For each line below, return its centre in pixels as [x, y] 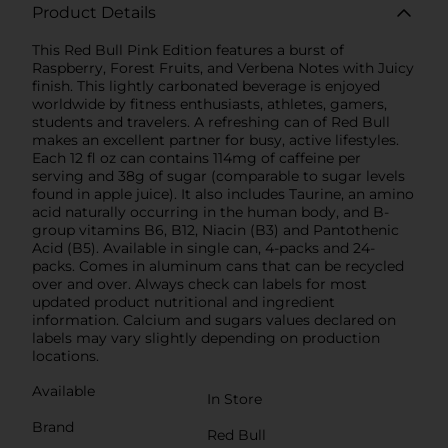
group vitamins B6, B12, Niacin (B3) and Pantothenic [215, 230]
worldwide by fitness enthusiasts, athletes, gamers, [209, 104]
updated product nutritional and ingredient [183, 302]
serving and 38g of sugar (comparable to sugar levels [218, 176]
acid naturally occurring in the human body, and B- [210, 212]
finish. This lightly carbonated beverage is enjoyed [206, 86]
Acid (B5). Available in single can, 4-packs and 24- [203, 248]
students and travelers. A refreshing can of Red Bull [211, 122]
